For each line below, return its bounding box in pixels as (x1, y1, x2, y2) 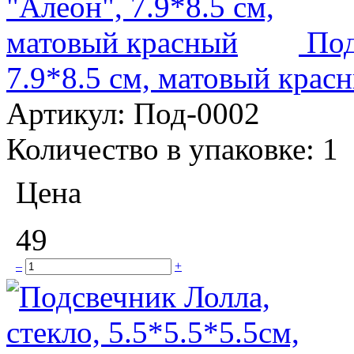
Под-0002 (134, 96, 260, 130)
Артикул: (6, 96, 134, 130)
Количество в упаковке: (6, 131, 322, 166)
